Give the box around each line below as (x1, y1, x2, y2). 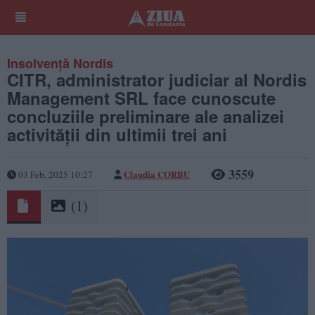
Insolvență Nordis (7, 54, 113, 72)
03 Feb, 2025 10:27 (16, 167, 93, 181)
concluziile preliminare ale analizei (7, 104, 284, 128)
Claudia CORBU (124, 167, 190, 181)
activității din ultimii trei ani (7, 122, 227, 146)
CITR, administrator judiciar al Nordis (7, 67, 307, 91)
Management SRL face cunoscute (7, 86, 276, 110)
